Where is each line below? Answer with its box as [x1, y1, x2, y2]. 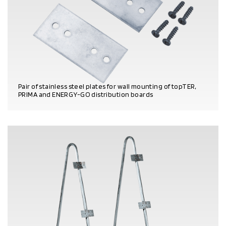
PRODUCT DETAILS [18, 103, 72, 111]
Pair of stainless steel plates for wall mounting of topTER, [18, 82, 196, 90]
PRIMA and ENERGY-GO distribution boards [18, 90, 153, 98]
